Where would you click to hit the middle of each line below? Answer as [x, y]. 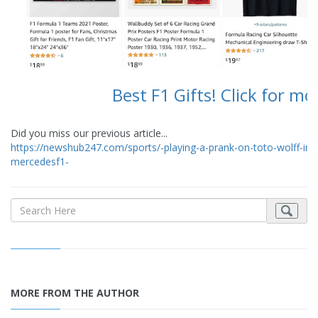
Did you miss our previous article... [89, 133]
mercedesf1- [40, 162]
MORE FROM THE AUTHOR [75, 293]
